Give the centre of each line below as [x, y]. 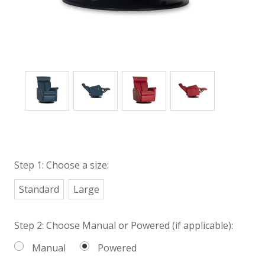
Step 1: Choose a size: [62, 165]
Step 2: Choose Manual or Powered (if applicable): [124, 225]
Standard [39, 189]
